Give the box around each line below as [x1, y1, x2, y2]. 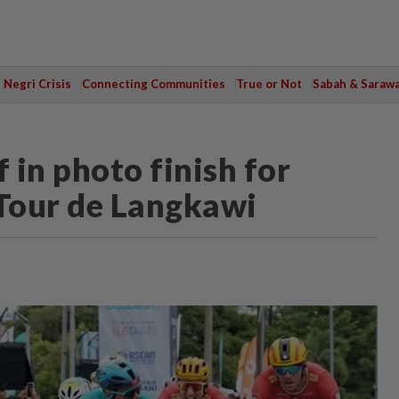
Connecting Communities [81, 77, 225, 91]
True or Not [235, 77, 302, 91]
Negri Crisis [3, 77, 71, 91]
